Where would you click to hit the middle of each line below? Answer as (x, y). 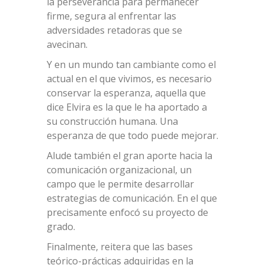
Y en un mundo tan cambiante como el (131, 64)
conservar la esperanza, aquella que (126, 93)
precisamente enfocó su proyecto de (127, 212)
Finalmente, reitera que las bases (120, 246)
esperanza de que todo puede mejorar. (132, 135)
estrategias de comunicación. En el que (132, 198)
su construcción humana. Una (112, 121)
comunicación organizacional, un (119, 169)
